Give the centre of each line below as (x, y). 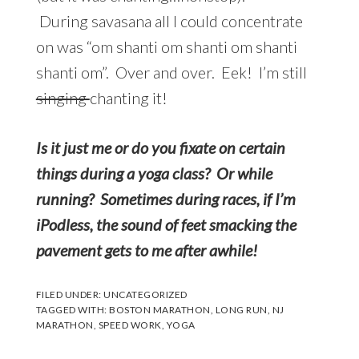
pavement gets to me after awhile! (146, 250)
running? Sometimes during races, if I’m (165, 198)
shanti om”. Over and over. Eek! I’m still (171, 72)
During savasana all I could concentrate (169, 20)
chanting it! (128, 97)
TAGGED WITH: (73, 309)
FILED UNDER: (70, 294)
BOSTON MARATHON (160, 309)
